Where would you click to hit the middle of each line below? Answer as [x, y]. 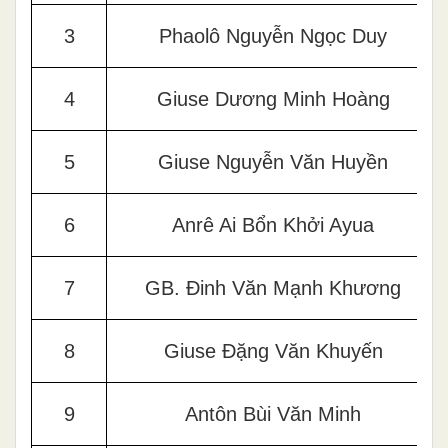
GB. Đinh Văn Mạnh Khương [273, 287]
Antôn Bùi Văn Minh [273, 413]
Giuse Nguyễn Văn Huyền [273, 161]
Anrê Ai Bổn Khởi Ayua [273, 224]
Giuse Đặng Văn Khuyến [273, 350]
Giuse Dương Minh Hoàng [273, 98]
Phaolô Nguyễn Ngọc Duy [273, 35]
